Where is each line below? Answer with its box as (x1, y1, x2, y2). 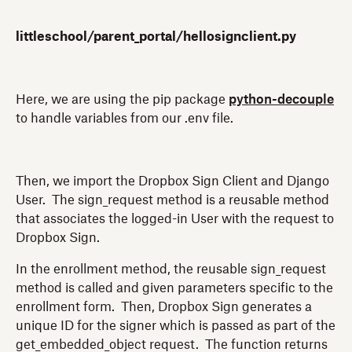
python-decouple (229, 93, 334, 106)
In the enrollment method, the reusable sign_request (16, 262, 326, 276)
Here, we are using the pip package (16, 93, 229, 106)
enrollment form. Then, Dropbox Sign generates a (16, 300, 312, 313)
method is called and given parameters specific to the (16, 281, 333, 295)
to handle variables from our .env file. (16, 112, 240, 125)
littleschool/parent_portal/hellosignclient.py (16, 30, 296, 43)
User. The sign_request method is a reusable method (16, 193, 329, 207)
